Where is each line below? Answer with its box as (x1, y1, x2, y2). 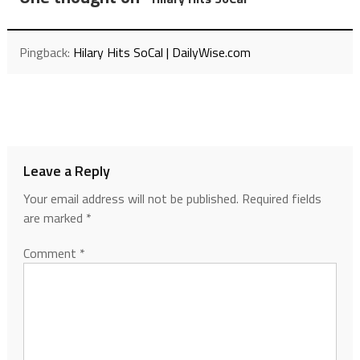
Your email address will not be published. (22, 189, 239, 209)
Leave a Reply (22, 160, 110, 182)
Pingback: (18, 43, 73, 63)
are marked (22, 208, 86, 228)
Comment (22, 243, 80, 264)
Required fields (241, 189, 321, 209)
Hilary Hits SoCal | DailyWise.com (72, 43, 251, 63)
